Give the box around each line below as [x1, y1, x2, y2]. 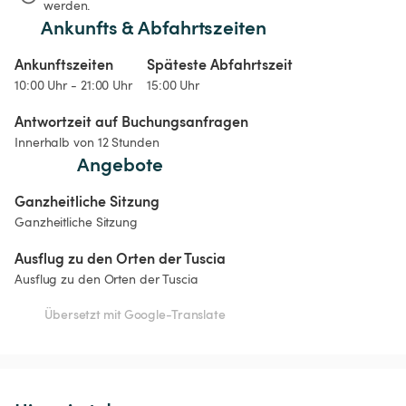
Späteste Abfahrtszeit [146, 54, 293, 74]
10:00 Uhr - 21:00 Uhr [14, 76, 132, 94]
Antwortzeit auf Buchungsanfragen [14, 111, 248, 131]
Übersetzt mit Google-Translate [44, 305, 226, 324]
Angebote [77, 150, 163, 178]
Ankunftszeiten [14, 54, 113, 74]
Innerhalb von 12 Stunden [14, 133, 159, 151]
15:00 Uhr [146, 76, 200, 94]
